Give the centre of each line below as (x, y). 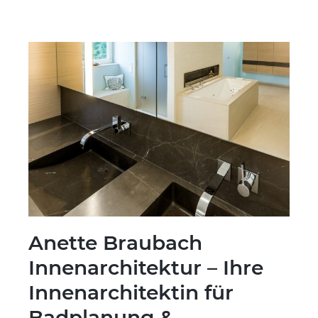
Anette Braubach (115, 242)
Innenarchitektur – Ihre (146, 267)
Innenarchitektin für (131, 292)
